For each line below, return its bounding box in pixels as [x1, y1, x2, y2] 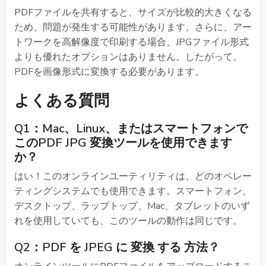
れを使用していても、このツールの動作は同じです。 [14, 214, 242, 227]
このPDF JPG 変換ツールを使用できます [14, 134, 232, 151]
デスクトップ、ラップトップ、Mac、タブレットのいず [14, 199, 250, 213]
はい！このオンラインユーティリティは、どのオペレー [14, 169, 252, 183]
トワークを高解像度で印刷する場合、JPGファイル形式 [14, 35, 249, 49]
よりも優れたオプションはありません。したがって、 [14, 50, 242, 64]
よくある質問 [14, 90, 109, 111]
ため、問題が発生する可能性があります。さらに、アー [14, 20, 252, 34]
